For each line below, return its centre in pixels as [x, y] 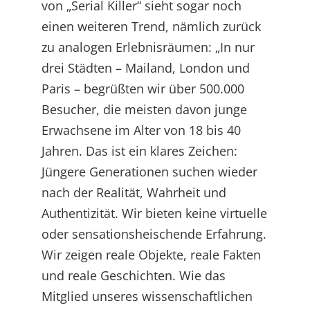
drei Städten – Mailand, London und [146, 67]
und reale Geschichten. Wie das [134, 275]
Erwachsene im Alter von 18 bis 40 [141, 130]
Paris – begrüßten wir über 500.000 [143, 88]
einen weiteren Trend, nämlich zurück [151, 26]
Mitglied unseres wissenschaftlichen [147, 296]
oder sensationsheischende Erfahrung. [154, 234]
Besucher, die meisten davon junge [144, 109]
